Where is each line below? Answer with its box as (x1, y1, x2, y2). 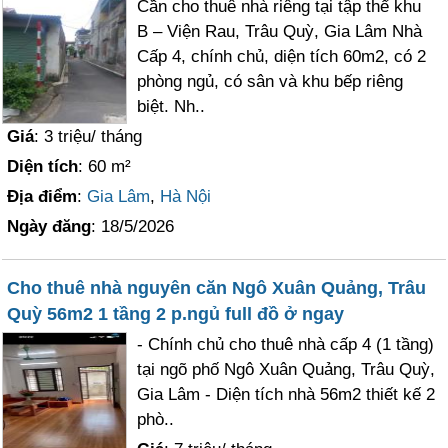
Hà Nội (160, 186, 212, 206)
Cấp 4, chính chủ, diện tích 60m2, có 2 (137, 46, 427, 66)
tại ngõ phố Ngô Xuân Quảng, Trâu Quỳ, (137, 359, 436, 379)
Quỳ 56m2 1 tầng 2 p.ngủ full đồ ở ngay (7, 303, 345, 324)
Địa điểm (7, 186, 78, 206)
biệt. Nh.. (137, 96, 206, 116)
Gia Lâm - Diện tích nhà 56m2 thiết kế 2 (137, 384, 436, 404)
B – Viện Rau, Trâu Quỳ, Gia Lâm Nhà (137, 21, 423, 41)
